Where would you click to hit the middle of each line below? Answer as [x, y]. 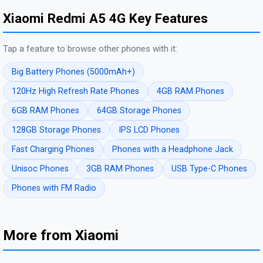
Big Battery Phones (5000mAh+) [73, 72]
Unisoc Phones [40, 169]
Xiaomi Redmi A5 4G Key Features [105, 18]
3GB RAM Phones [120, 169]
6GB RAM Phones [45, 111]
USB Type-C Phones [209, 169]
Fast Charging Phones [53, 150]
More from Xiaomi [61, 236]
